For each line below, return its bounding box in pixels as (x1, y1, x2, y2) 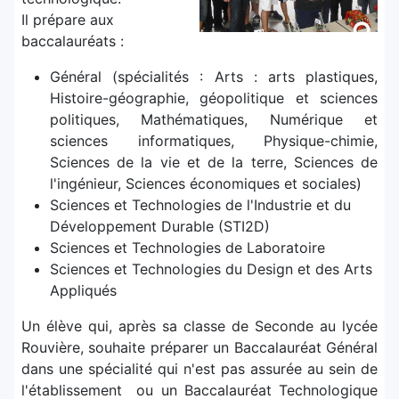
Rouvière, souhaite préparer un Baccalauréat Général (21, 338, 378, 357)
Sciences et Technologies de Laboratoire (50, 239, 325, 257)
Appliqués (50, 281, 117, 300)
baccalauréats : (21, 32, 124, 51)
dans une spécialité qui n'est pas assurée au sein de (21, 360, 378, 379)
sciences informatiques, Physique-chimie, (50, 132, 378, 151)
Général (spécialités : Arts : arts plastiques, (50, 68, 378, 86)
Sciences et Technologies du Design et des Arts (50, 260, 372, 279)
